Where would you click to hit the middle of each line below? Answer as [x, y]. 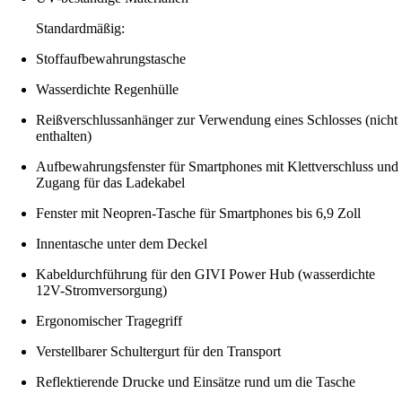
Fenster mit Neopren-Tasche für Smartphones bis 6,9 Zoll [198, 213]
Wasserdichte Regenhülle [107, 89]
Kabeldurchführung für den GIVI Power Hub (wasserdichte [205, 274]
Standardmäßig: [80, 28]
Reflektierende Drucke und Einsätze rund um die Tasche [196, 381]
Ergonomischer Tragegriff [109, 320]
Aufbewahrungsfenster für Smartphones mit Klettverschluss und [217, 166]
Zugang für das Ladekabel [110, 182]
